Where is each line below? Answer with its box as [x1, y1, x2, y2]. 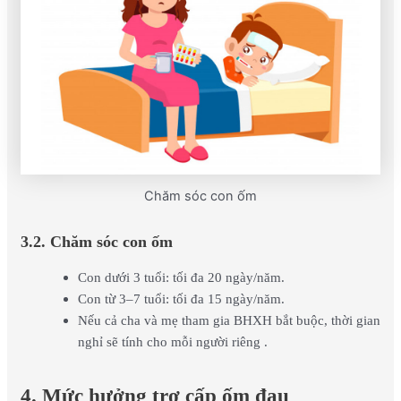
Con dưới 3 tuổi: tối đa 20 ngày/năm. [77, 269, 285, 285]
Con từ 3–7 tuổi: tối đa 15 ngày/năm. [77, 291, 285, 306]
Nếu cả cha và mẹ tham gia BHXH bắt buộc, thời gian [77, 312, 380, 328]
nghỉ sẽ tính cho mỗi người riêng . [77, 334, 268, 349]
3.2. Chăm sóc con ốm [20, 233, 173, 252]
